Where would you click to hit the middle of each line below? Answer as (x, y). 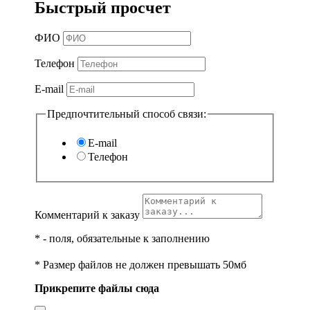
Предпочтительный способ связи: (127, 113)
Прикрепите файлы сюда (97, 288)
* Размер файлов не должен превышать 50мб (140, 264)
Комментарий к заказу (87, 215)
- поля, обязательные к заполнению (125, 238)
